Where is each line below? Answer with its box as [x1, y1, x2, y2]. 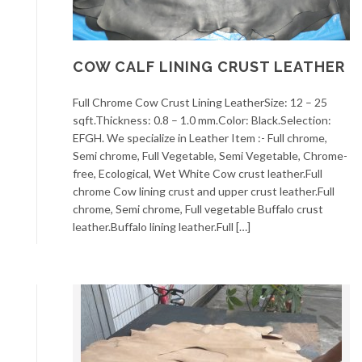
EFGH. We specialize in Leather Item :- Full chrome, [73, 131, 327, 145]
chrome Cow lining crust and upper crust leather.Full [73, 184, 335, 199]
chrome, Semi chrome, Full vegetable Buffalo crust [73, 202, 323, 217]
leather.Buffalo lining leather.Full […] [73, 220, 250, 234]
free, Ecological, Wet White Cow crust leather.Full [73, 166, 322, 181]
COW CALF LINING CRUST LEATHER [73, 58, 345, 76]
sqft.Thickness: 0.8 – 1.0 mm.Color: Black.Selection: [73, 113, 331, 128]
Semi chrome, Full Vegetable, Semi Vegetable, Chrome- [73, 149, 347, 163]
